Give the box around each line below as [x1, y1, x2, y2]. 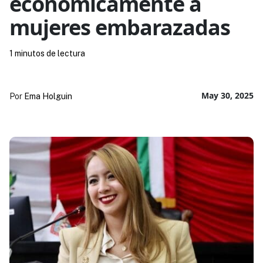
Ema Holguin [23, 91, 72, 101]
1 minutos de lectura [9, 48, 85, 58]
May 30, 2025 [201, 89, 254, 101]
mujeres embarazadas [9, 12, 230, 42]
